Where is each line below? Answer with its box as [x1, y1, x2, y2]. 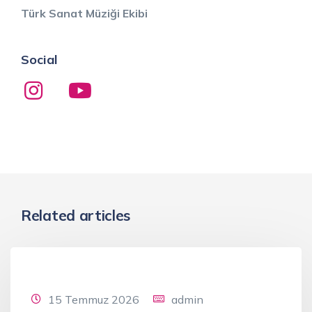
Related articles [21, 205, 131, 224]
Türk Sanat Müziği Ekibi [21, 6, 148, 20]
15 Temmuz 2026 [48, 292, 139, 306]
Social [21, 51, 58, 68]
